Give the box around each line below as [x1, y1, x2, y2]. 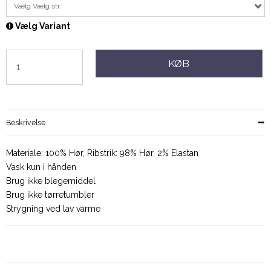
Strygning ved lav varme [6, 204, 100, 214]
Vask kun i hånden [6, 162, 76, 172]
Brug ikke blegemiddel [6, 176, 96, 186]
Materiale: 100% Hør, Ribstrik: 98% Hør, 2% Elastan [6, 148, 198, 158]
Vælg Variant [13, 21, 70, 31]
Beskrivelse [6, 118, 45, 128]
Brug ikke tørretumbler [6, 190, 94, 200]
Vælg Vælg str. [14, 2, 61, 11]
